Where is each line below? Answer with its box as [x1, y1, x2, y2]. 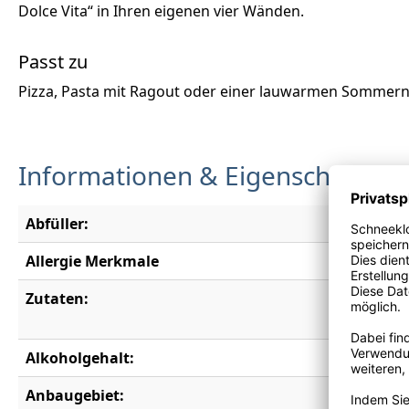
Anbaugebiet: [26, 384, 124, 405]
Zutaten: [26, 288, 89, 309]
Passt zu [18, 48, 88, 74]
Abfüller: [26, 213, 89, 234]
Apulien [345, 384, 397, 405]
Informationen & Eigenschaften [18, 157, 393, 193]
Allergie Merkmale [26, 250, 159, 271]
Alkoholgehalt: [26, 347, 134, 368]
